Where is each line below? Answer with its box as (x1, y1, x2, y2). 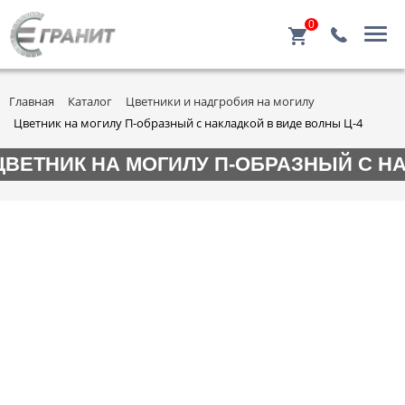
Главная (9, 92, 54, 109)
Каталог (68, 92, 112, 109)
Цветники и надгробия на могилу (126, 92, 315, 109)
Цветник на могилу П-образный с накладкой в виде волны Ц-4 (14, 114, 363, 131)
